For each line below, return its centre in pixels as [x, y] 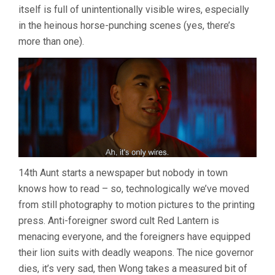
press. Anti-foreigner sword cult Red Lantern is [119, 220]
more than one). [51, 42]
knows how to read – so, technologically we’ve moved [134, 188]
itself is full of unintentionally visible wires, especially [134, 10]
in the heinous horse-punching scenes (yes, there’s [127, 26]
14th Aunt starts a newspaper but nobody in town [123, 172]
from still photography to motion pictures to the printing [137, 204]
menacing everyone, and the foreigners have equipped [134, 236]
